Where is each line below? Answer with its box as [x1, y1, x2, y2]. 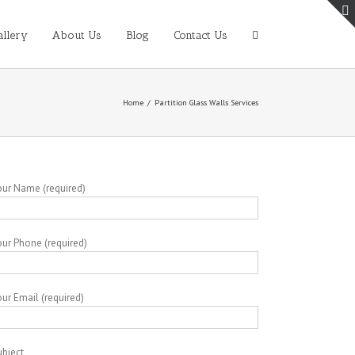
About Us [52, 29, 101, 42]
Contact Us [174, 29, 227, 42]
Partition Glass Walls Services [155, 97, 258, 108]
